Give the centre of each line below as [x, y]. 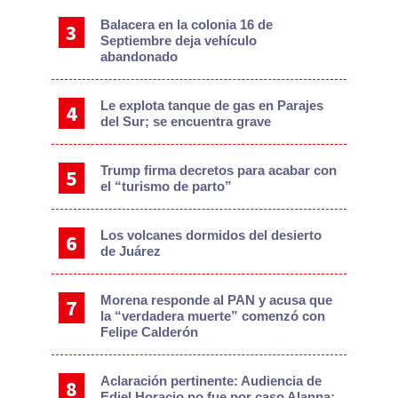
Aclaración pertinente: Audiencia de [211, 381]
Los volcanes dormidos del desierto [211, 235]
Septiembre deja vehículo [179, 41]
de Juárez [131, 251]
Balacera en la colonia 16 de [187, 25]
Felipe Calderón [150, 332]
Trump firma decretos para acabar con [219, 171]
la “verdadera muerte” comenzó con [213, 316]
